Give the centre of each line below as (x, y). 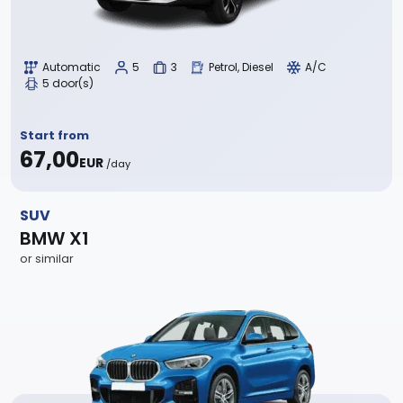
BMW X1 (54, 238)
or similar (47, 259)
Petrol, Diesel (241, 67)
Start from (54, 135)
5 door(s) (68, 83)
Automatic (72, 67)
